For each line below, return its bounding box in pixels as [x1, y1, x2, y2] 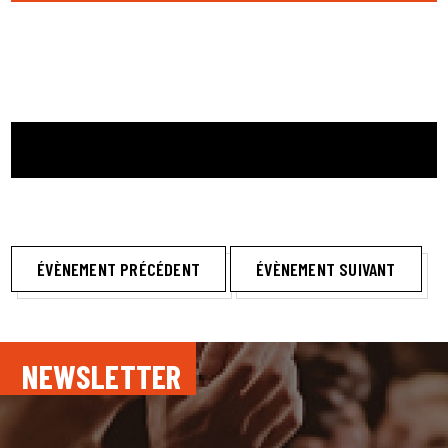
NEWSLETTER [22, 356, 182, 397]
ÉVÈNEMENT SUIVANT [256, 258, 396, 281]
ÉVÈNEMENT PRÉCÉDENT [37, 258, 201, 281]
